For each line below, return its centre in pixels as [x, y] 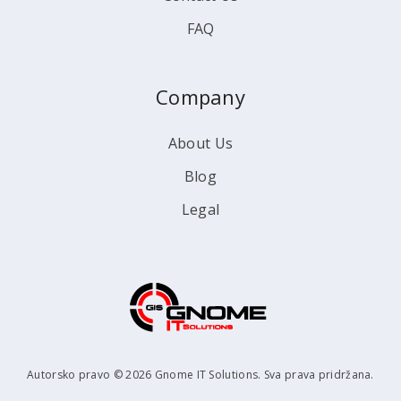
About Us [200, 143]
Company [200, 97]
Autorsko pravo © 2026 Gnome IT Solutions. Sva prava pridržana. [200, 375]
